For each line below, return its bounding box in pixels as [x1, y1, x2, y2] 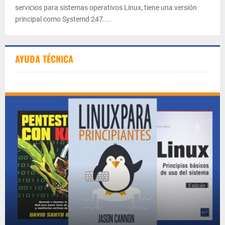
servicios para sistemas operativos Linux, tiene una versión [15, 4, 197, 12]
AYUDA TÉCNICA [15, 52, 73, 66]
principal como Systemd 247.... [15, 15, 111, 24]
